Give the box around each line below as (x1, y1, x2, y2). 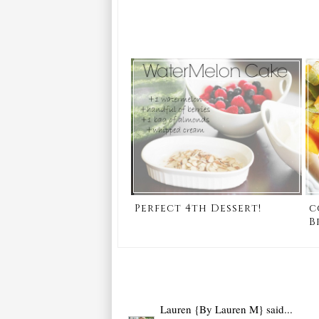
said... (263, 301, 293, 316)
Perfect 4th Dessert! (134, 202, 261, 216)
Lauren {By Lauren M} (160, 301, 263, 316)
